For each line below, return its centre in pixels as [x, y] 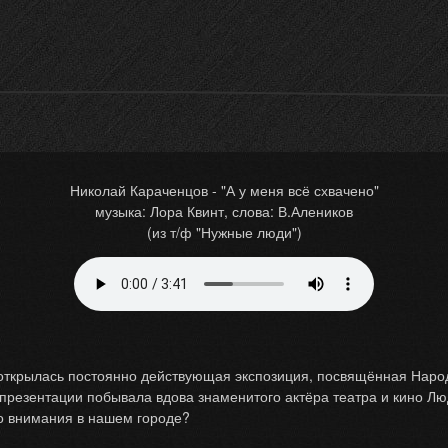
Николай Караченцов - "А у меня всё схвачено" [224, 190]
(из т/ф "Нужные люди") [224, 232]
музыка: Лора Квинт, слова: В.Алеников [224, 211]
